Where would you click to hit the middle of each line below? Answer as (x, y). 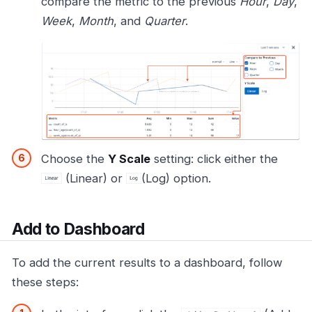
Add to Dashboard (78, 229)
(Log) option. (176, 178)
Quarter (165, 21)
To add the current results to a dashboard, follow (147, 263)
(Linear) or (94, 178)
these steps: (45, 282)
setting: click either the (214, 158)
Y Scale (129, 158)
